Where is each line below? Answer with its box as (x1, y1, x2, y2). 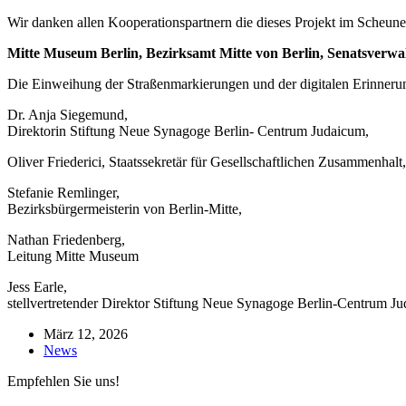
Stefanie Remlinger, (7, 184, 120, 200)
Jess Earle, (7, 278, 67, 295)
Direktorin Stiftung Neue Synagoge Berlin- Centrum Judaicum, (7, 122, 369, 139)
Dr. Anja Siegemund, (7, 106, 128, 122)
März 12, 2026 (43, 325, 128, 342)
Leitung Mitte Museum (7, 247, 139, 264)
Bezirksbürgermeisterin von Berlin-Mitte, (7, 200, 242, 217)
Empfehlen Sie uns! (7, 372, 120, 389)
